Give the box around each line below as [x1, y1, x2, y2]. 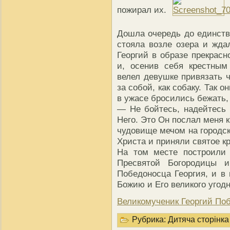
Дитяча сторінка [168, 215, 229, 224]
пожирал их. [117, 5, 166, 15]
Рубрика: [130, 215, 168, 224]
